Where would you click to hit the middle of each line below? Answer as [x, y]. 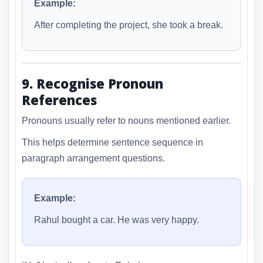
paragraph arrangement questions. [93, 158]
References [59, 100]
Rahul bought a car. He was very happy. [117, 220]
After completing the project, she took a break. [129, 25]
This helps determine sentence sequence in [112, 142]
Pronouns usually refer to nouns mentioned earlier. [126, 120]
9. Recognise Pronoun [92, 84]
